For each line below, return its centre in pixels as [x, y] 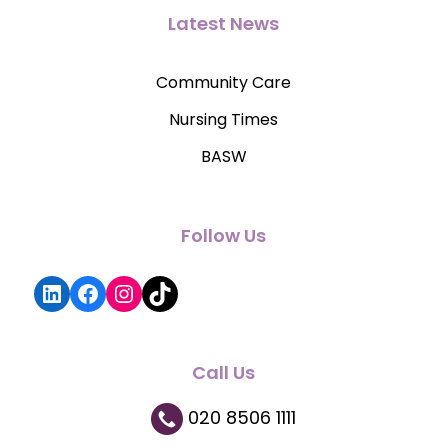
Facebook [133, 292]
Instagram [173, 292]
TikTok [182, 292]
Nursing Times [224, 119]
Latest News [224, 23]
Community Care [224, 82]
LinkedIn [87, 292]
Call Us [224, 372]
